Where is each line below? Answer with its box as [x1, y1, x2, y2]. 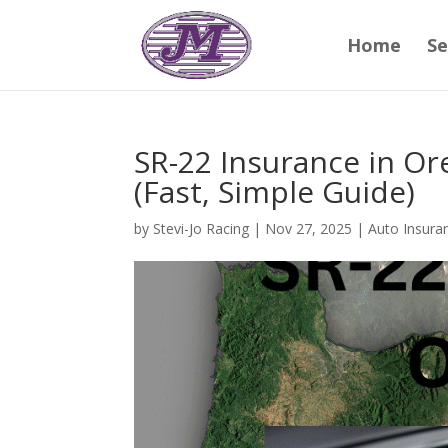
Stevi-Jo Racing [153, 219, 250, 238]
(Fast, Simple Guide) [134, 171, 416, 212]
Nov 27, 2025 [265, 219, 353, 238]
